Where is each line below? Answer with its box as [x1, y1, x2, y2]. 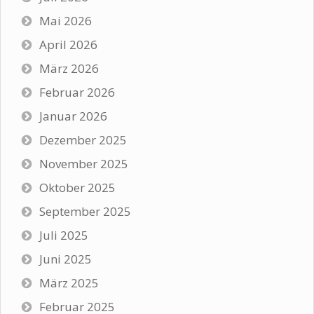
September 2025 [39, 203, 131, 220]
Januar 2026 [39, 108, 107, 125]
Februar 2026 [39, 84, 115, 101]
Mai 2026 [39, 13, 92, 29]
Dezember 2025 [39, 132, 127, 149]
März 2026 [39, 60, 99, 77]
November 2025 [39, 156, 128, 172]
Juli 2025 [39, 227, 88, 244]
